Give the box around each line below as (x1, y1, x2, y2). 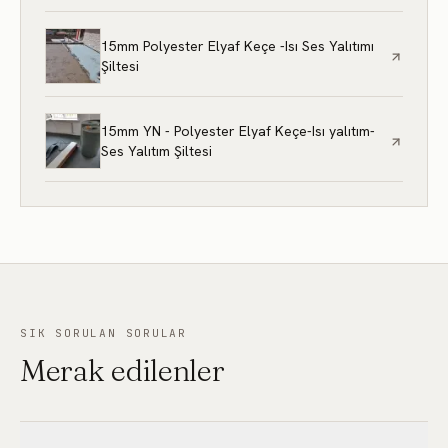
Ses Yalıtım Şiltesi (101, 142, 212, 160)
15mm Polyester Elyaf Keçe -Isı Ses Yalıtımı (101, 37, 374, 55)
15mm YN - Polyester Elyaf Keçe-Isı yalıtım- (101, 122, 375, 140)
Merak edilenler (20, 352, 225, 389)
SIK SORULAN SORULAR (20, 326, 188, 340)
